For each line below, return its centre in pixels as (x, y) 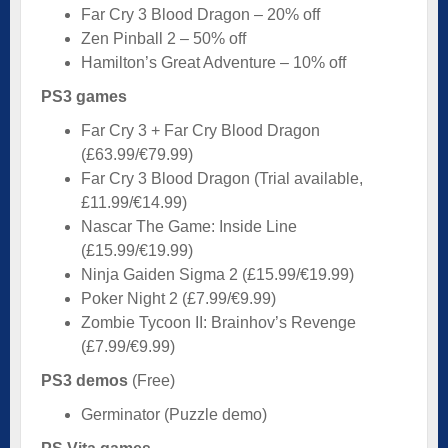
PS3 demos (84, 380)
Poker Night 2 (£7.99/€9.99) (178, 298)
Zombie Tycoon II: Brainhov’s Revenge (218, 322)
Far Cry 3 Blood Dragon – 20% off (200, 14)
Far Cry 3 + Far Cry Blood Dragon (200, 130)
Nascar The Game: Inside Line (189, 226)
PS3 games (84, 96)
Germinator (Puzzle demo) (174, 414)
